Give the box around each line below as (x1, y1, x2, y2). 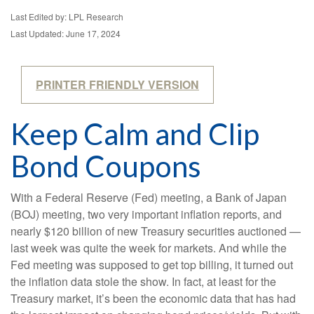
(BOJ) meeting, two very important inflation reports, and (11, 206, 282, 223)
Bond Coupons (11, 149, 201, 184)
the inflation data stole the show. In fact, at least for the (11, 273, 276, 290)
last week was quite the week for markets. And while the (11, 240, 287, 257)
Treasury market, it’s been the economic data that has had (11, 290, 296, 307)
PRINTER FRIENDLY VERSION (36, 76, 199, 93)
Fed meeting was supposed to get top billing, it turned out (11, 257, 293, 273)
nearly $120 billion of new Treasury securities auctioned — (11, 223, 301, 240)
